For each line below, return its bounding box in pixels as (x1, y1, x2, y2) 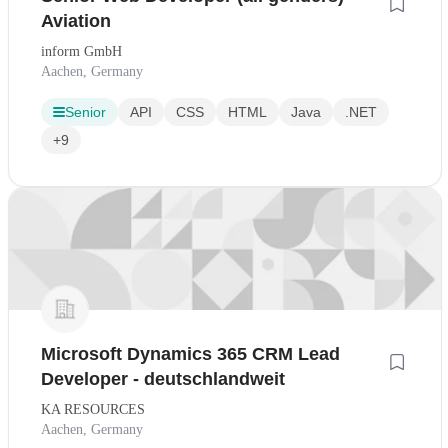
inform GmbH (41, 44, 122, 60)
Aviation (41, 11, 111, 32)
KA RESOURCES (41, 402, 145, 418)
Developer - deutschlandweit (41, 369, 285, 390)
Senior (65, 104, 106, 121)
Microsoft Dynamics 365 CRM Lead (41, 344, 340, 365)
